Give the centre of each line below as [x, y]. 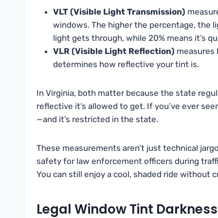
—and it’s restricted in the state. [97, 119]
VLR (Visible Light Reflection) [114, 51]
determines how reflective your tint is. [126, 64]
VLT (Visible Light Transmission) [119, 12]
